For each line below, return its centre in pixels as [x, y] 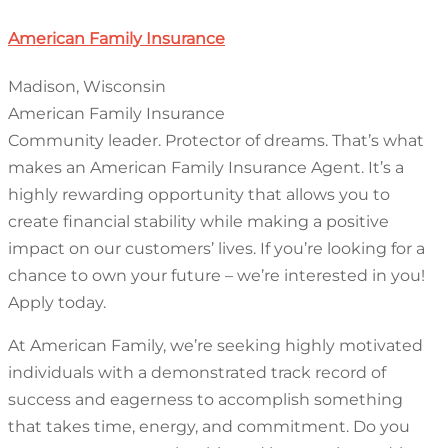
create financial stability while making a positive [198, 222]
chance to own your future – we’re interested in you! [216, 276]
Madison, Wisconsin [87, 87]
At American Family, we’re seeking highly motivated [215, 346]
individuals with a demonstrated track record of [197, 373]
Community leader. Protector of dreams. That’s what [216, 141]
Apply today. [57, 303]
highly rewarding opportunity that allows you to [199, 195]
